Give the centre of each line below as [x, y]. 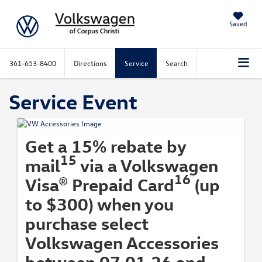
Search [177, 63]
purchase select [87, 223]
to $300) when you [99, 204]
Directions [90, 63]
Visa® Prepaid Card [100, 184]
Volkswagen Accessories [122, 242]
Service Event [73, 101]
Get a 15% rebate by [106, 146]
